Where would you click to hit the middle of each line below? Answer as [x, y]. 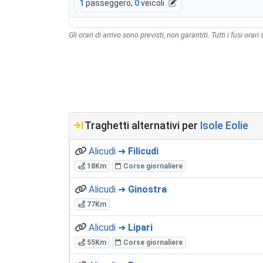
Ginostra [147, 189]
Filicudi [143, 151]
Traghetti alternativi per [141, 125]
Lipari [140, 227]
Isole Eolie [224, 125]
